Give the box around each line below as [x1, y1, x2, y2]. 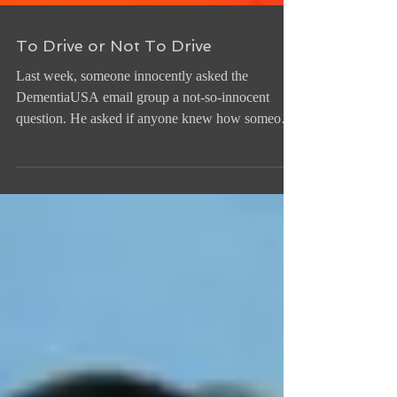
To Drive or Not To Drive [16, 68, 212, 87]
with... [16, 164, 51, 179]
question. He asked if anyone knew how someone [16, 143, 294, 158]
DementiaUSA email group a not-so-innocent [16, 121, 269, 136]
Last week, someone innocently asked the [16, 100, 248, 115]
